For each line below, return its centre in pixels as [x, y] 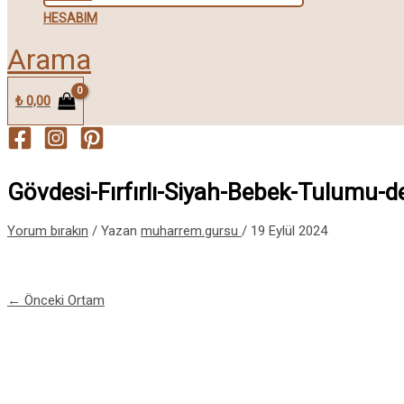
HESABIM [70, 18]
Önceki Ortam [63, 301]
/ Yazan [115, 231]
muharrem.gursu [191, 231]
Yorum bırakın [48, 231]
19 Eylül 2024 [289, 231]
